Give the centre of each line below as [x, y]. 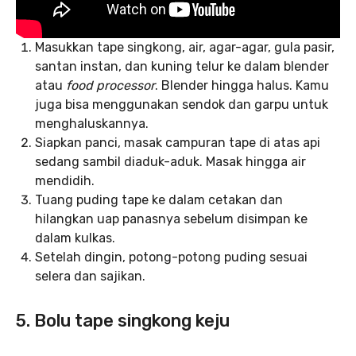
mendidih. [65, 181]
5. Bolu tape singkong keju [123, 321]
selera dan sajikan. [90, 276]
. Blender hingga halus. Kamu [242, 85]
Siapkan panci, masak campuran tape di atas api [178, 143]
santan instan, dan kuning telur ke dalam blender [182, 66]
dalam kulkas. [77, 238]
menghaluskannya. [92, 124]
